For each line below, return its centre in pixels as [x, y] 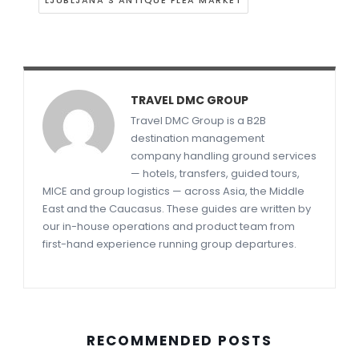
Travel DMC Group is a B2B [198, 121]
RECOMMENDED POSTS [179, 341]
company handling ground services [223, 156]
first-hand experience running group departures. [169, 244]
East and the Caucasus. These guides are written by [176, 209]
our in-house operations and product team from [168, 227]
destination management [197, 139]
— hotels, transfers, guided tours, [215, 174]
